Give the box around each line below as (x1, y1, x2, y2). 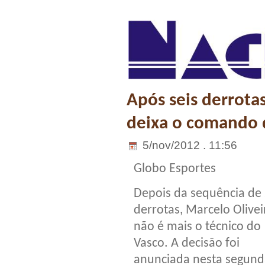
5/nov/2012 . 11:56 (140, 138, 237, 151)
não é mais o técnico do (134, 219, 261, 234)
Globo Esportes (134, 161, 216, 176)
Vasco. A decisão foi (134, 236, 240, 250)
